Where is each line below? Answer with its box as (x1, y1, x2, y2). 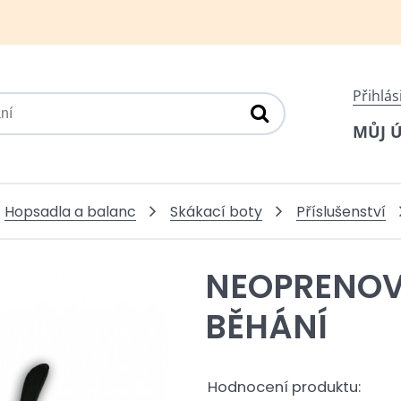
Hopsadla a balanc (4, 200, 136, 222)
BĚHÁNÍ (205, 304, 328, 350)
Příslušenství (295, 200, 386, 222)
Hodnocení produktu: (208, 377, 361, 397)
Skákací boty (169, 200, 262, 222)
